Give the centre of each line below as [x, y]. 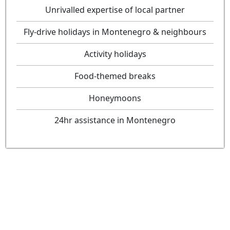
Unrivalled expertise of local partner [115, 10]
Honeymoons [115, 98]
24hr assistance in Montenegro [115, 120]
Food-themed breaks [115, 76]
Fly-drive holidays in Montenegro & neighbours [115, 32]
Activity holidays [115, 54]
